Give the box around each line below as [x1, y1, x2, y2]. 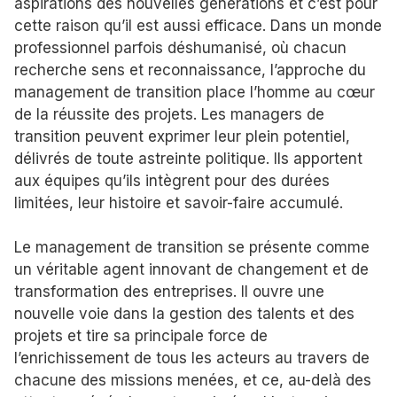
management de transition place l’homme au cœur [14, 82, 375, 101]
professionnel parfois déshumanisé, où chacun [14, 38, 346, 57]
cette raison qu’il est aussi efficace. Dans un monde [14, 16, 382, 35]
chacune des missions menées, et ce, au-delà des [14, 371, 371, 390]
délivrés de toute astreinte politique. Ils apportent [14, 149, 362, 167]
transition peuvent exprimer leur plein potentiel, [14, 127, 350, 145]
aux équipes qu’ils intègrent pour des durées [14, 171, 330, 190]
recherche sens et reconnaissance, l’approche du [14, 60, 366, 79]
